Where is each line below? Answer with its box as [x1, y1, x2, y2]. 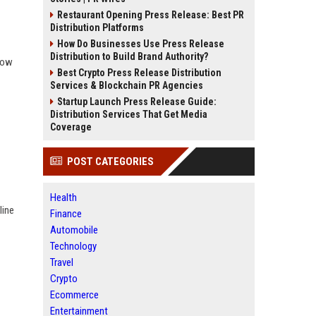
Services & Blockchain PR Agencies [50, 80, 203, 91]
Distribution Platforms [50, 22, 144, 33]
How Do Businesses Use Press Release [57, 38, 224, 49]
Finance [50, 207, 82, 220]
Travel [50, 256, 73, 269]
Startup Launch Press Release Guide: [57, 96, 217, 107]
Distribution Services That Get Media [50, 109, 207, 120]
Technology [50, 240, 97, 253]
